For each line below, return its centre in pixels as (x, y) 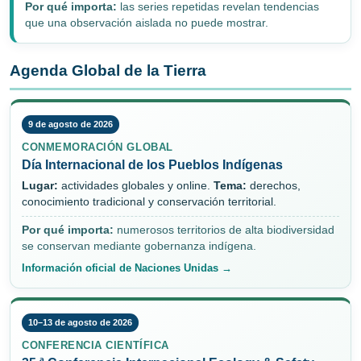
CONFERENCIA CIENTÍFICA (95, 346)
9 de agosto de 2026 (71, 124)
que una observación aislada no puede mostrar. (147, 23)
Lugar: (40, 186)
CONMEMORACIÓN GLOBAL (98, 147)
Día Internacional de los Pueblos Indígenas (152, 165)
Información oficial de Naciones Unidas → (127, 268)
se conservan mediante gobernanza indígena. (139, 247)
